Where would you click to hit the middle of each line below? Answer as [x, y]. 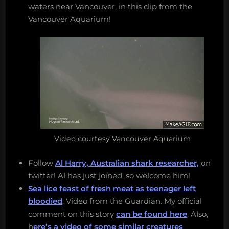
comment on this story [72, 214]
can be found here [152, 214]
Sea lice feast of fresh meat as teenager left [112, 188]
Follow [42, 163]
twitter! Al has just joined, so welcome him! [109, 175]
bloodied [45, 201]
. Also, [198, 214]
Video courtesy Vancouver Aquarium [122, 139]
